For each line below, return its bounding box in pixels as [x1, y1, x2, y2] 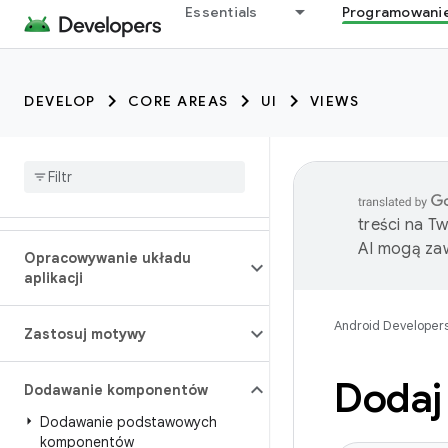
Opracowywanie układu [24, 249, 191, 267]
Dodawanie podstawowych [40, 413, 217, 431]
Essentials [185, 3, 258, 21]
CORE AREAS [127, 92, 229, 110]
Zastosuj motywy [24, 325, 146, 343]
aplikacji [24, 269, 83, 287]
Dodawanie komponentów [24, 381, 208, 399]
